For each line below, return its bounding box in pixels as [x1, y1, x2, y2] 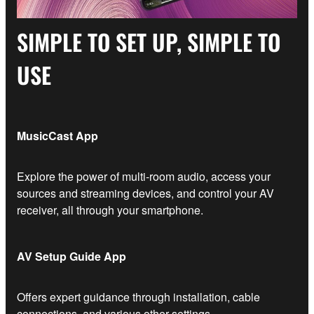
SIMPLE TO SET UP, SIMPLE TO [17, 25, 280, 58]
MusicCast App [17, 127, 98, 144]
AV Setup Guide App [17, 247, 126, 264]
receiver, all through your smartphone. [17, 201, 203, 218]
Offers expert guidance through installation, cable [17, 288, 260, 305]
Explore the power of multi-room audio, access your [17, 168, 271, 184]
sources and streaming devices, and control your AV [17, 184, 274, 201]
